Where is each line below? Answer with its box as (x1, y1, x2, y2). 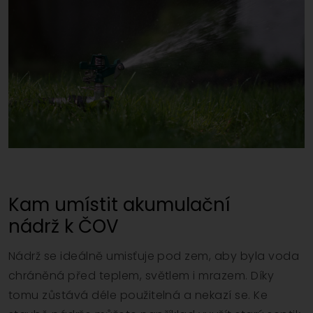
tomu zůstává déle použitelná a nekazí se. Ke (8, 286, 268, 303)
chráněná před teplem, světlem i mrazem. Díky (8, 267, 275, 284)
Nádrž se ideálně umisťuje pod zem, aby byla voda (8, 247, 300, 264)
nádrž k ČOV (8, 213, 119, 239)
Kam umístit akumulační (8, 191, 230, 217)
